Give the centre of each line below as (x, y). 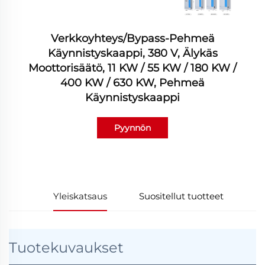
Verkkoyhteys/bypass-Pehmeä (132, 39)
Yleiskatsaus (80, 196)
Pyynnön (132, 128)
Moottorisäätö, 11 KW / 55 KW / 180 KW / (132, 68)
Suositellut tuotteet (182, 196)
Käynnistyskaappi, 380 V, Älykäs (132, 54)
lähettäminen (132, 149)
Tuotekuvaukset (66, 248)
